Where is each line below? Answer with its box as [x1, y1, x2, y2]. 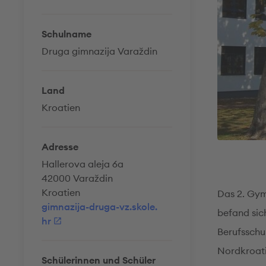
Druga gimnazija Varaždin [42, 45, 157, 57]
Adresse [42, 141, 78, 153]
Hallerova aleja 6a [42, 158, 123, 170]
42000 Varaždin [42, 172, 113, 184]
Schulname [42, 28, 91, 40]
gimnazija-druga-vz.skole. [42, 201, 157, 213]
